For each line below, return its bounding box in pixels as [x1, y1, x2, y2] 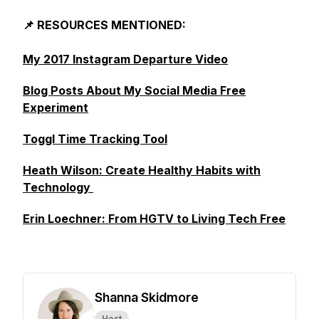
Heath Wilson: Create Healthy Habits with [23, 163, 261, 177]
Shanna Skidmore [95, 290, 199, 305]
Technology [23, 180, 93, 194]
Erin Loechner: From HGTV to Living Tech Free [23, 211, 286, 226]
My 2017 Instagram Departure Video [23, 52, 228, 66]
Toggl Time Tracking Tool [23, 132, 167, 146]
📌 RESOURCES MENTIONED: [23, 18, 186, 32]
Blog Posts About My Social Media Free [23, 83, 246, 98]
